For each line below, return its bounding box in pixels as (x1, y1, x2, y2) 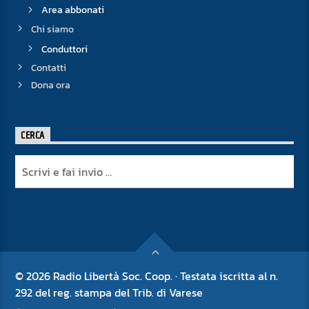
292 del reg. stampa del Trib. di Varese (15, 283, 203, 301)
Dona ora (30, 78, 70, 93)
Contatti (30, 60, 66, 75)
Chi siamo (30, 21, 74, 37)
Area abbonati (41, 3, 104, 18)
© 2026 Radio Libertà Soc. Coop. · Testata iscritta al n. (15, 267, 279, 284)
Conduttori (41, 41, 88, 57)
